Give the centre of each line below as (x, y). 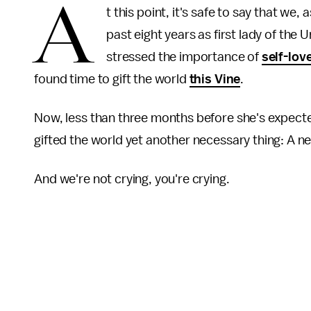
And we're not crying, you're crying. (133, 179)
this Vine (215, 79)
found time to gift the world (112, 79)
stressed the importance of (184, 57)
